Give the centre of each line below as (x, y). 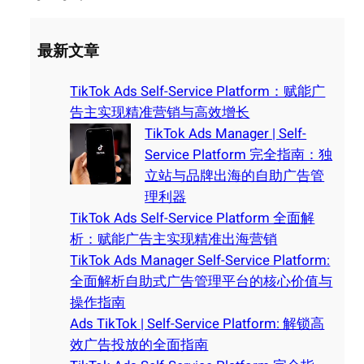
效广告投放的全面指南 (139, 345)
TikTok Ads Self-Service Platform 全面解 (193, 219)
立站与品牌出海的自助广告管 (235, 176)
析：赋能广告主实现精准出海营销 (174, 240)
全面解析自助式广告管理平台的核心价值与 (201, 282)
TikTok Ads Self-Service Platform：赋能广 (198, 92)
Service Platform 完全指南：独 (239, 155)
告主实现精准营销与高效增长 (160, 113)
